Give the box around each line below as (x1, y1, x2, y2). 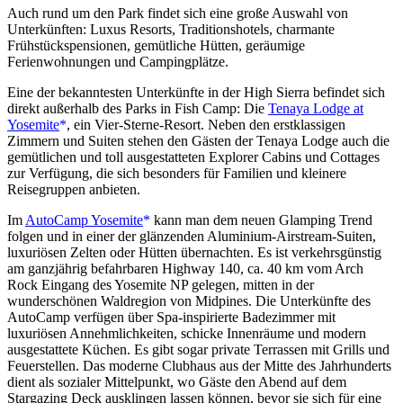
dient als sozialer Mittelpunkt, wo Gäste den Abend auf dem (7, 373, 346, 390)
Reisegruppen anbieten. (7, 181, 140, 197)
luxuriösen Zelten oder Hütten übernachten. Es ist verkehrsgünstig (7, 244, 381, 260)
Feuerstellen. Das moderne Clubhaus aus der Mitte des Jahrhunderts (7, 357, 391, 373)
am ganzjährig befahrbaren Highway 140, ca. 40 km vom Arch (7, 260, 363, 276)
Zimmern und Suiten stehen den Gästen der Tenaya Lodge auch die (7, 132, 390, 148)
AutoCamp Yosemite (25, 211, 143, 228)
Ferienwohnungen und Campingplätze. (7, 53, 228, 69)
